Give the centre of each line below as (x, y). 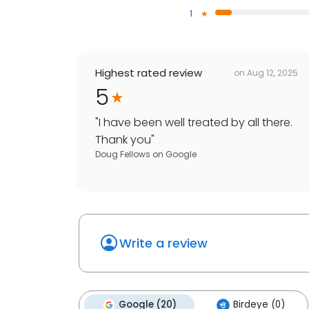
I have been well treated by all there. (196, 123)
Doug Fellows (123, 154)
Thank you (123, 140)
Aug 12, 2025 (272, 72)
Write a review (163, 243)
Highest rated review (149, 73)
